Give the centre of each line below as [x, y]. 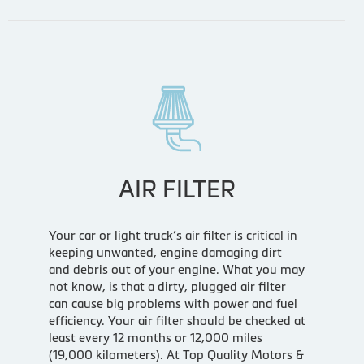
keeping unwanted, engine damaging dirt [165, 252]
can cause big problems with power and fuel [173, 303]
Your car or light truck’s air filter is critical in [173, 235]
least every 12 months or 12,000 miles [155, 337]
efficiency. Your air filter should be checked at [177, 320]
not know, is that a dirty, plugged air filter [167, 286]
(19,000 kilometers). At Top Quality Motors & [176, 354]
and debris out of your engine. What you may [176, 269]
